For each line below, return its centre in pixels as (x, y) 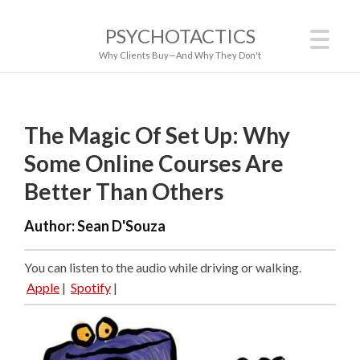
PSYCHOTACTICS (180, 36)
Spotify (91, 287)
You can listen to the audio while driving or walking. (163, 267)
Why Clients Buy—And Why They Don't (180, 55)
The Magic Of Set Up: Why (157, 135)
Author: (51, 225)
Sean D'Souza (121, 225)
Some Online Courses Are (154, 163)
